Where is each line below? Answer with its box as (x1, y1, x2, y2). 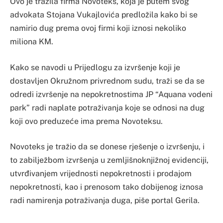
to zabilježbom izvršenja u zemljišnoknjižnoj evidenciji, (10, 155, 209, 165)
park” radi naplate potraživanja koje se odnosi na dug (10, 103, 205, 112)
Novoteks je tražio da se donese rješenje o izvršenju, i (10, 142, 205, 152)
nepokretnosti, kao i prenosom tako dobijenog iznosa (10, 182, 203, 192)
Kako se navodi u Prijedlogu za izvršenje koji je (10, 62, 180, 72)
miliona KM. (10, 37, 53, 47)
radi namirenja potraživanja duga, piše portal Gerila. (10, 196, 200, 206)
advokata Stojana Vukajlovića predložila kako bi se (10, 10, 198, 20)
